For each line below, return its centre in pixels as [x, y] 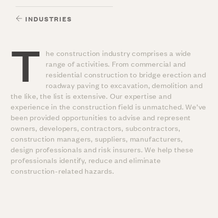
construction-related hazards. [63, 170]
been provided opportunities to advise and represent [101, 117]
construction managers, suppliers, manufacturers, [97, 138]
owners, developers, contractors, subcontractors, [96, 127]
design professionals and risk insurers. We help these [102, 149]
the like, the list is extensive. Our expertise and [91, 95]
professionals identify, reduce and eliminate [86, 160]
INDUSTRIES [47, 18]
